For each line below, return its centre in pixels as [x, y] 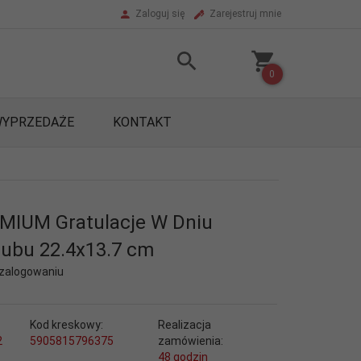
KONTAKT [142, 122]
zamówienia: [190, 341]
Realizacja [184, 325]
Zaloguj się [160, 14]
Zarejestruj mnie [245, 14]
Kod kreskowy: [66, 325]
